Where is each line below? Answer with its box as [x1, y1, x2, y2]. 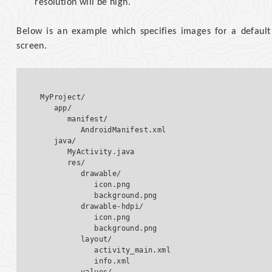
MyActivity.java [40, 148, 149, 157]
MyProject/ [40, 93, 86, 102]
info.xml [40, 257, 131, 266]
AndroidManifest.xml [40, 126, 166, 135]
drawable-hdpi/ [40, 202, 153, 211]
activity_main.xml [40, 246, 171, 255]
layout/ [40, 235, 121, 244]
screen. [16, 41, 47, 52]
